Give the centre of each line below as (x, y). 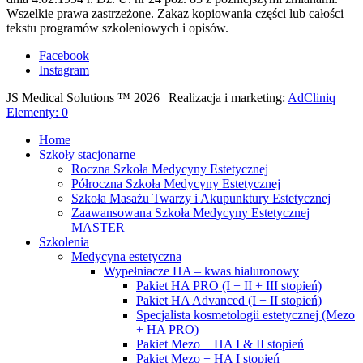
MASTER (98, 228)
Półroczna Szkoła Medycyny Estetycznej (176, 184)
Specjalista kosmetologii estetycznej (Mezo (246, 315)
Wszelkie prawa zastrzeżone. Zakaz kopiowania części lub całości (175, 14)
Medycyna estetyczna (126, 257)
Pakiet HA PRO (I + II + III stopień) (229, 286)
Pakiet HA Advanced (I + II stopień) (229, 301)
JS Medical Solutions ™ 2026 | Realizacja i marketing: (147, 98)
